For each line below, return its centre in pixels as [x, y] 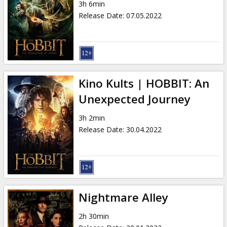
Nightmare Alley [123, 197]
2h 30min [93, 216]
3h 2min [91, 118]
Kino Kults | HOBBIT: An [144, 83]
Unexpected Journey [134, 99]
